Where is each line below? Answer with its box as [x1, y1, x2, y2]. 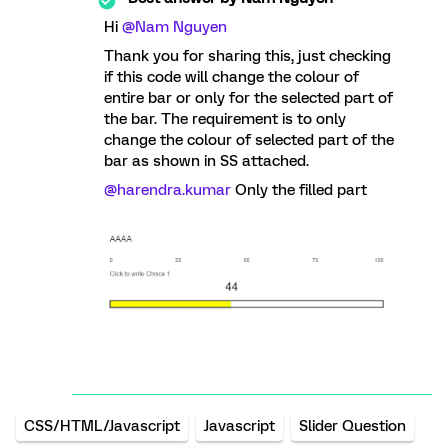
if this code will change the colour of [104, 67, 359, 86]
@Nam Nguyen [122, 17, 227, 36]
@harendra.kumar [104, 180, 231, 199]
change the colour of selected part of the [104, 130, 394, 149]
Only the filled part [231, 180, 367, 199]
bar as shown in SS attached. [104, 151, 313, 170]
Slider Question [299, 416, 406, 435]
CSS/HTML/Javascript [24, 416, 180, 435]
